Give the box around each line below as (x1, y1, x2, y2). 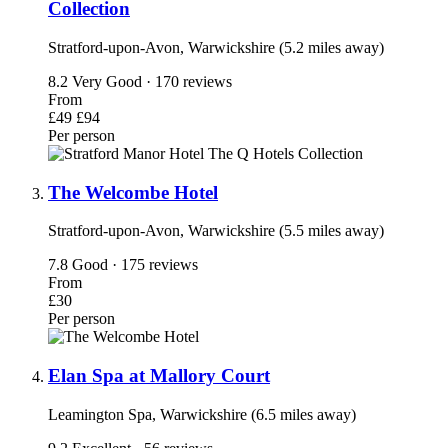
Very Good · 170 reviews (72, 72, 232, 90)
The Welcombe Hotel (48, 181, 218, 203)
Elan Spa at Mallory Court (48, 364, 270, 386)
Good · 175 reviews (72, 256, 198, 274)
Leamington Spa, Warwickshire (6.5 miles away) (48, 405, 356, 423)
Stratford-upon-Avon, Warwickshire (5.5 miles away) (48, 222, 384, 240)
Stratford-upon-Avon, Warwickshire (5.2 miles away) (48, 38, 384, 56)
